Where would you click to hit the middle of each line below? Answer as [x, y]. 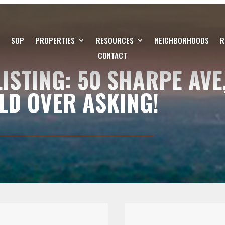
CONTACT [112, 55]
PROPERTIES [55, 40]
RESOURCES [115, 40]
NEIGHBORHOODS [182, 40]
